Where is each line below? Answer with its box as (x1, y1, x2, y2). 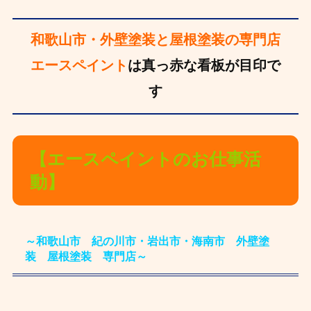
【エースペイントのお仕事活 (29, 150, 261, 169)
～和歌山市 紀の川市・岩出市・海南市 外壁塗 (24, 235, 269, 248)
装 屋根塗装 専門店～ (24, 251, 147, 263)
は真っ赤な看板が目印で (128, 58, 280, 74)
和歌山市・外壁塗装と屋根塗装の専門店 (31, 32, 280, 48)
